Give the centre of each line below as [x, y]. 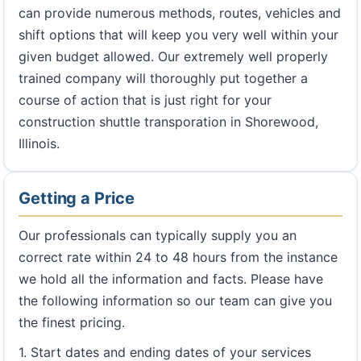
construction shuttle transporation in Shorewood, [168, 121]
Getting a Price [77, 198]
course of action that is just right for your [145, 100]
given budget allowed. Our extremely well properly [173, 56]
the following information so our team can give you [175, 300]
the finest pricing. [72, 322]
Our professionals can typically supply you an [158, 235]
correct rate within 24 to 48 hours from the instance [178, 257]
